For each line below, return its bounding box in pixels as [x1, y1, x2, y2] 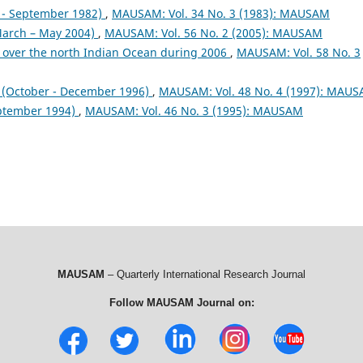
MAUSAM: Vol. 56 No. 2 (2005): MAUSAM [105, 24, 322, 41]
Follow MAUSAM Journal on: [109, 296, 254, 309]
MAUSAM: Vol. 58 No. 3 [237, 44, 361, 60]
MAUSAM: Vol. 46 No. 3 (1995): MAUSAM [85, 102, 303, 118]
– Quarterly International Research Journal [105, 267, 305, 280]
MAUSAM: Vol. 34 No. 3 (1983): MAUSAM [112, 5, 330, 21]
